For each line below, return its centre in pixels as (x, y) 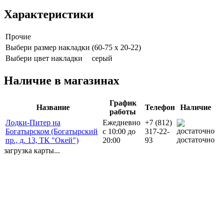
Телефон (160, 108)
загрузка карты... (32, 151)
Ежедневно (122, 123)
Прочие (18, 37)
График (123, 103)
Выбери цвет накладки (44, 58)
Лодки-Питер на (33, 123)
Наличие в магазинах (62, 81)
